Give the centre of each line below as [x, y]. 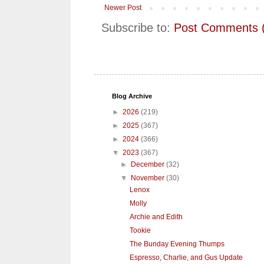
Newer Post [123, 8]
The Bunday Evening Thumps [177, 244]
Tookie [140, 231]
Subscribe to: [138, 28]
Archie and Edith [156, 217]
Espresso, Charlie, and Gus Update [186, 258]
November [149, 178]
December [149, 165]
